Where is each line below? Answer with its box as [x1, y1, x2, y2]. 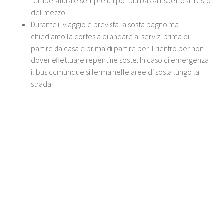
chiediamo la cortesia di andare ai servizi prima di [31, 31, 190, 41]
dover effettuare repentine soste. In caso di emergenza [31, 55, 209, 65]
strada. [31, 78, 53, 89]
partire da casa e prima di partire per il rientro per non [31, 43, 204, 53]
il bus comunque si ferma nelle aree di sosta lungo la [31, 66, 200, 77]
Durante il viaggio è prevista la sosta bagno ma [31, 19, 179, 29]
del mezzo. [31, 7, 67, 17]
